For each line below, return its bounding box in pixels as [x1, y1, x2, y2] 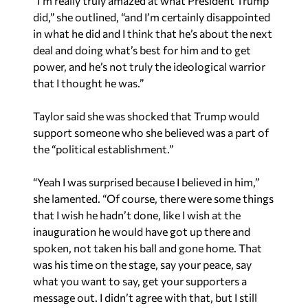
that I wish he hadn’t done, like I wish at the [33, 208, 241, 222]
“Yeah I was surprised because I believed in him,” [33, 175, 259, 189]
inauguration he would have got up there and [33, 225, 250, 239]
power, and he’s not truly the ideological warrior [33, 60, 265, 74]
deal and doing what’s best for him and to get [33, 43, 251, 57]
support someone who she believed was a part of [33, 126, 269, 140]
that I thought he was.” [33, 76, 144, 90]
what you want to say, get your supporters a [33, 274, 247, 288]
